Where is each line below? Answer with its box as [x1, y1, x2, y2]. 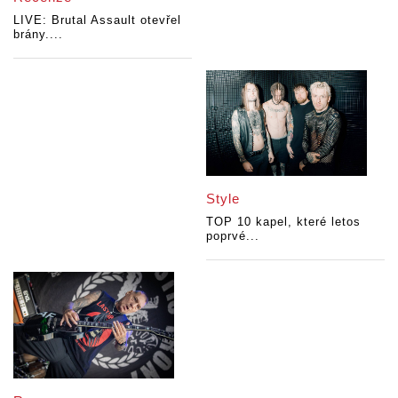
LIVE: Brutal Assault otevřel [13, 13, 181, 28]
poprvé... [206, 228, 260, 243]
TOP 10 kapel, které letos [206, 214, 362, 228]
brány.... [13, 28, 63, 42]
